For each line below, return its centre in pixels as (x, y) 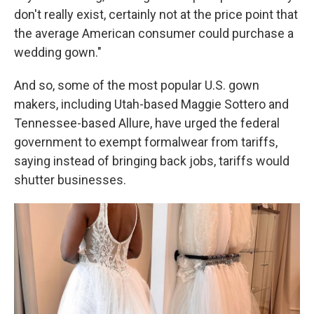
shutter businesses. (70, 180)
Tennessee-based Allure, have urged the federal (147, 123)
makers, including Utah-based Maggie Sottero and (151, 104)
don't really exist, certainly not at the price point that (156, 14)
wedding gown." (58, 52)
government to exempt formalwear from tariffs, (146, 142)
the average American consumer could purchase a (154, 33)
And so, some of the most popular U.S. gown (137, 85)
